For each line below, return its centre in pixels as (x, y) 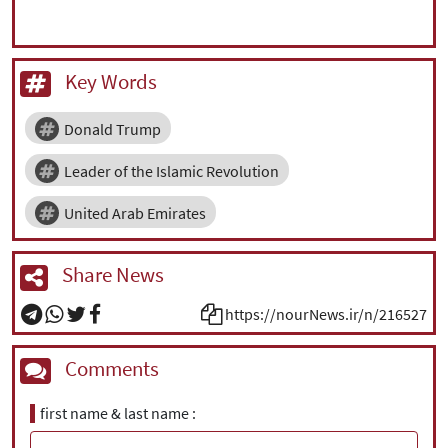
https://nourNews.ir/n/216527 (326, 313)
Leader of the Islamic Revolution (171, 171)
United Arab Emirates (135, 213)
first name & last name (114, 413)
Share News (111, 275)
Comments (110, 368)
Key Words (109, 81)
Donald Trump (112, 129)
